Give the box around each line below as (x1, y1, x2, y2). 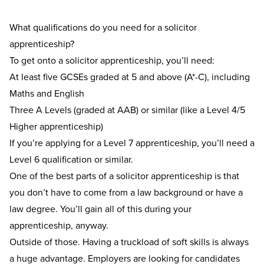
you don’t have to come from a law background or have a (9, 186, 243, 199)
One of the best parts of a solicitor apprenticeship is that (9, 169, 239, 183)
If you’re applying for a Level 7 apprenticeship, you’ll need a (9, 136, 255, 150)
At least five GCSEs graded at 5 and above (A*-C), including (9, 70, 250, 84)
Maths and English (9, 87, 84, 100)
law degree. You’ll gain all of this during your (9, 202, 192, 216)
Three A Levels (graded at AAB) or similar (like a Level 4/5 (9, 103, 245, 117)
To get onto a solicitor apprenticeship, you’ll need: (9, 54, 214, 67)
